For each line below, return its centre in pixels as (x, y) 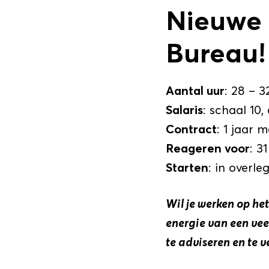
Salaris (184, 110)
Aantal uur (195, 91)
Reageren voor (207, 148)
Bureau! (216, 53)
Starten (187, 168)
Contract (191, 129)
